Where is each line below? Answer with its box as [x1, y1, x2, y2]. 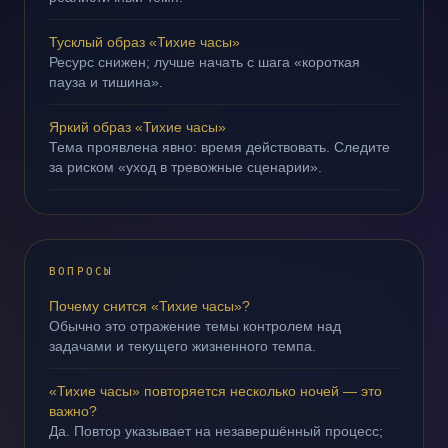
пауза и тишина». [49, 74, 163, 90]
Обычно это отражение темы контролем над [49, 318, 341, 334]
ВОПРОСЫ [49, 265, 114, 278]
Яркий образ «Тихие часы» [49, 119, 226, 135]
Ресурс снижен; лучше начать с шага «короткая [49, 54, 360, 70]
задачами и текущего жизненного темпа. [49, 338, 316, 354]
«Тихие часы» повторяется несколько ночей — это [49, 383, 382, 399]
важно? [49, 403, 97, 419]
